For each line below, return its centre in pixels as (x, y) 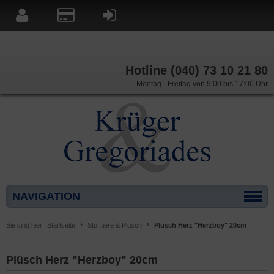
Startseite (61, 225)
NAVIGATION (46, 196)
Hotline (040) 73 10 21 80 (197, 70)
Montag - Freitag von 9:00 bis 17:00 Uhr (202, 84)
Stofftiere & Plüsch (115, 225)
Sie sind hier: (25, 225)
